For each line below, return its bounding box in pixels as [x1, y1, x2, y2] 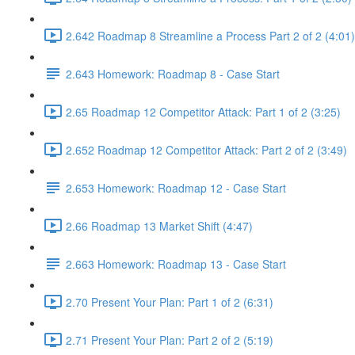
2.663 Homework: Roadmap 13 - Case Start [66, 255, 286, 272]
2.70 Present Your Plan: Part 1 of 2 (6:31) [66, 293, 273, 310]
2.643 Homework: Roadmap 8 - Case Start [66, 65, 280, 82]
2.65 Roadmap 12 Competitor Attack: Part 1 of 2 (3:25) [66, 103, 341, 120]
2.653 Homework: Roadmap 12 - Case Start [66, 179, 286, 196]
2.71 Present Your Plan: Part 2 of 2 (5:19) [66, 331, 273, 348]
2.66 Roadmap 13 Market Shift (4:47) [66, 217, 253, 234]
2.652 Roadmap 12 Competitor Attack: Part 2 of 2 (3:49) [66, 141, 347, 158]
